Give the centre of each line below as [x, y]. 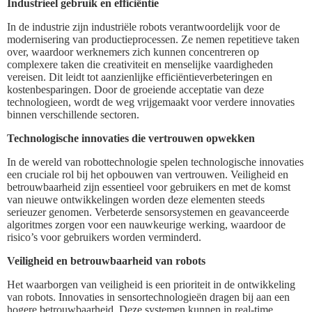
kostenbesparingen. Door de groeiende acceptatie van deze [135, 89]
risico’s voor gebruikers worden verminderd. [104, 237]
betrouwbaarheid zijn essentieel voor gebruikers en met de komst [149, 187]
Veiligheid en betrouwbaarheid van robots [106, 260]
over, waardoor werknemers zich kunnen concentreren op [133, 52]
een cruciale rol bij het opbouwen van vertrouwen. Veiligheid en [148, 174]
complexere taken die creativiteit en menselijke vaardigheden [140, 64]
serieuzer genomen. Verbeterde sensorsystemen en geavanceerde [148, 212]
